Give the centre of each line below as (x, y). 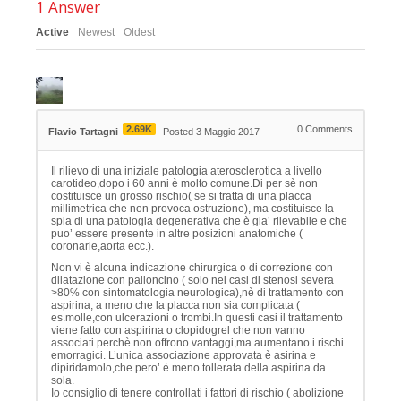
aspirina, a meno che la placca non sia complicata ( (175, 305)
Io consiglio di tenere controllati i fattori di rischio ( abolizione (197, 392)
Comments (328, 128)
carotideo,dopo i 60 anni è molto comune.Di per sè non (184, 183)
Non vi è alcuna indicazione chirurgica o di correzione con (192, 267)
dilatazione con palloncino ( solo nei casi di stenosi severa (192, 280)
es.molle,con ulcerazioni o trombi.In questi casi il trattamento (197, 317)
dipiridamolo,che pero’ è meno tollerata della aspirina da (188, 367)
